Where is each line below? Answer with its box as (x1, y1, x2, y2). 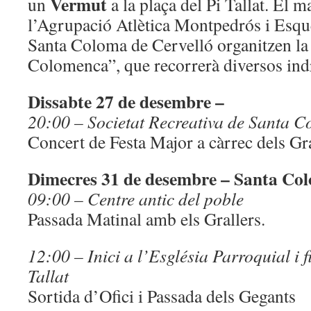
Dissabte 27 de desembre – (28, 88, 224, 115)
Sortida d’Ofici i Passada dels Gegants (28, 284, 296, 308)
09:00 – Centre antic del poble (28, 187, 244, 210)
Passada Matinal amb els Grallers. (28, 207, 265, 230)
